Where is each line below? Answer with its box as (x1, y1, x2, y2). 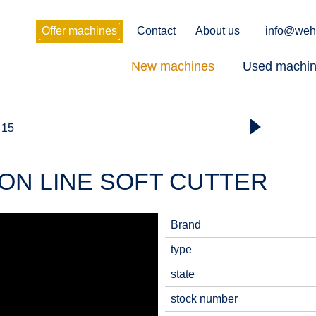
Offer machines (42, 25, 117, 37)
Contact (137, 25, 176, 37)
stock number (171, 293, 238, 305)
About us (195, 25, 240, 37)
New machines (131, 59, 214, 73)
